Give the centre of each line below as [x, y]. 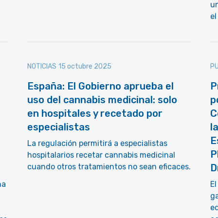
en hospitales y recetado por [95, 113]
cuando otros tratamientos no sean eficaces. [109, 167]
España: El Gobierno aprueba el [100, 86]
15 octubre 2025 [85, 66]
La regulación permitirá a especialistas [97, 143]
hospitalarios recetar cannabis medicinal [101, 155]
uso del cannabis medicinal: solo [102, 100]
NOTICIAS [42, 66]
